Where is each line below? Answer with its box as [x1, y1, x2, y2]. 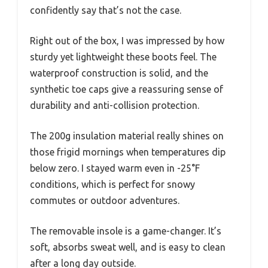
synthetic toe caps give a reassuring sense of [30, 84, 223, 95]
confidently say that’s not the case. [30, 5, 181, 16]
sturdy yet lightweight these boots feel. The [30, 51, 217, 63]
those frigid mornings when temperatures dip [30, 147, 226, 158]
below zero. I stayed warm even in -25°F [30, 163, 200, 174]
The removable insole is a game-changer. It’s [30, 226, 221, 237]
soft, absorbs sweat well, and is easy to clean [30, 242, 226, 253]
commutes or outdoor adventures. [30, 195, 179, 206]
